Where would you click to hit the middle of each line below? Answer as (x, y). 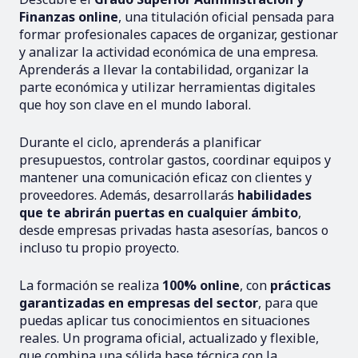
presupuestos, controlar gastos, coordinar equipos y (175, 160)
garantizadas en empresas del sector (139, 303)
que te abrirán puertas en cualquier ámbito (159, 213)
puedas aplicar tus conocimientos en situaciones (165, 320)
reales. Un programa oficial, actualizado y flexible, (169, 338)
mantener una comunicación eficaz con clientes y (165, 177)
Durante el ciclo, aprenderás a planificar (140, 142)
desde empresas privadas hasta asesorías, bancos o (174, 230)
